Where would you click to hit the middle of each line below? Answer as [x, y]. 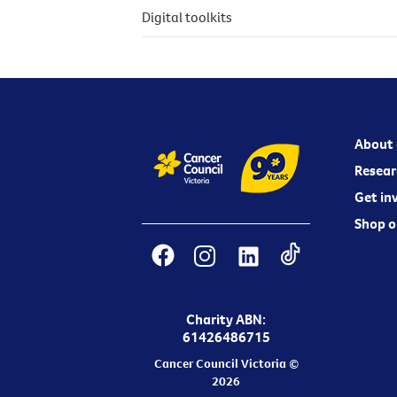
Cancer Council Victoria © [226, 364]
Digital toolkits [187, 17]
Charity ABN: [226, 319]
